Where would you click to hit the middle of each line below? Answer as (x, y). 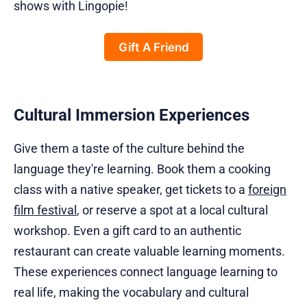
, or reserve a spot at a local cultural (172, 210)
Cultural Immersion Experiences (132, 115)
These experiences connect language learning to (146, 272)
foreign (267, 190)
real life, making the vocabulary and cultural (131, 293)
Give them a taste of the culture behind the (129, 149)
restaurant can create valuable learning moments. (149, 251)
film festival (45, 210)
